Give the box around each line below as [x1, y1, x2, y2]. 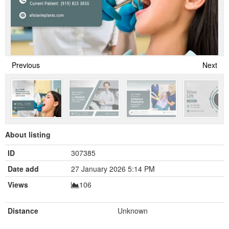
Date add [8, 163, 39, 174]
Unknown [118, 205, 148, 216]
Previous [12, 59, 40, 70]
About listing [5, 129, 51, 140]
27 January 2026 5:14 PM [71, 163, 155, 174]
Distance [8, 205, 38, 216]
